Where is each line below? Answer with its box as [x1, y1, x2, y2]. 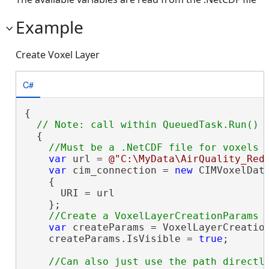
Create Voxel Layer [16, 48, 100, 61]
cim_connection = [66, 165, 175, 176]
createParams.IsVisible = [24, 233, 199, 244]
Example [16, 16, 83, 38]
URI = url [24, 187, 115, 199]
